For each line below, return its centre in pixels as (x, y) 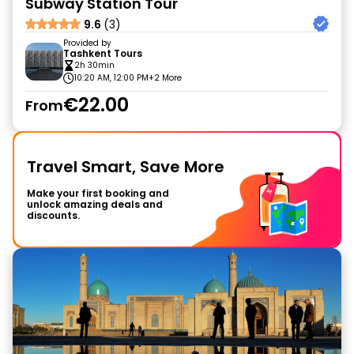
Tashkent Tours (103, 53)
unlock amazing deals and (95, 204)
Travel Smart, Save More (126, 167)
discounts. (53, 215)
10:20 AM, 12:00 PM (111, 78)
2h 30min (94, 65)
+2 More (165, 78)
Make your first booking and (98, 193)
